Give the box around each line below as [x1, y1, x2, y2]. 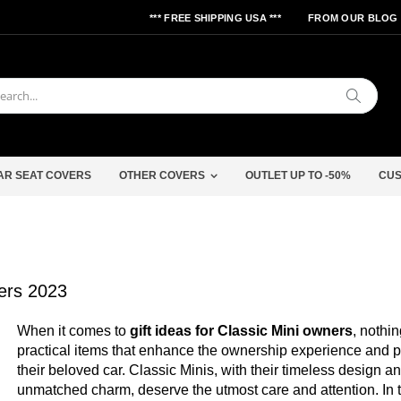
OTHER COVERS [119, 169, 205, 182]
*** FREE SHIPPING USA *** [149, 13, 282, 23]
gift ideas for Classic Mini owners [130, 322, 353, 338]
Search [360, 89, 395, 101]
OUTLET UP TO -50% [245, 169, 351, 182]
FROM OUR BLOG [308, 13, 398, 23]
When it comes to [17, 322, 130, 338]
